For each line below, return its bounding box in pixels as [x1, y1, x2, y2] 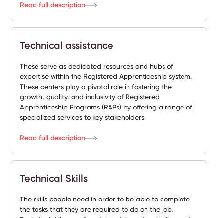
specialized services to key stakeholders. [20, 113, 146, 121]
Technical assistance [20, 39, 114, 51]
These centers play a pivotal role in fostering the [20, 83, 172, 91]
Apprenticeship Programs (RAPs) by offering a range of [20, 103, 193, 111]
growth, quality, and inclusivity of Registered [20, 93, 160, 101]
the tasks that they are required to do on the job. [20, 205, 173, 213]
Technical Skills [20, 172, 88, 184]
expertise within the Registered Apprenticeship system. [20, 73, 192, 80]
